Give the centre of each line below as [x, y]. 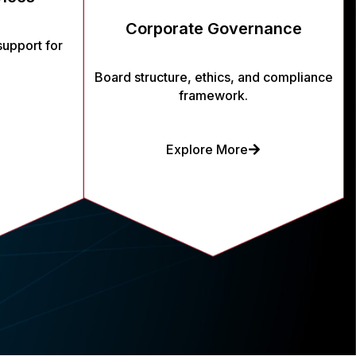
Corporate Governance [213, 29]
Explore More [207, 149]
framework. [214, 95]
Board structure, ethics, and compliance [213, 77]
